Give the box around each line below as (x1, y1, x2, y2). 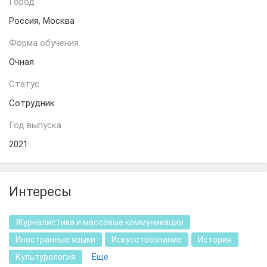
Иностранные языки (15, 235, 95, 244)
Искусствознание (111, 235, 182, 244)
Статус (9, 79, 39, 89)
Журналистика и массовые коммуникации (15, 218, 184, 227)
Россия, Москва (9, 15, 74, 26)
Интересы (9, 184, 72, 199)
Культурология (15, 252, 76, 262)
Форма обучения (9, 38, 79, 48)
